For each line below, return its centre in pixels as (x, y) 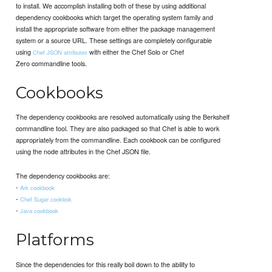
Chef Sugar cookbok (46, 199)
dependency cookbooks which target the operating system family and (115, 17)
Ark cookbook (38, 188)
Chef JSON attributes (60, 52)
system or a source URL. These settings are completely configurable (114, 40)
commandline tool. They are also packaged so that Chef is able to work (118, 128)
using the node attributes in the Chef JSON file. (83, 151)
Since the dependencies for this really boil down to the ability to (106, 264)
